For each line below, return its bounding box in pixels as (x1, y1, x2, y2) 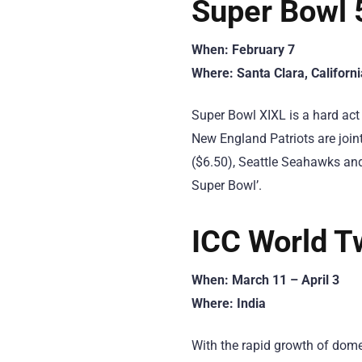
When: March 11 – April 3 (192, 271, 339, 288)
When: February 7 (192, 41, 295, 57)
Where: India (192, 295, 266, 311)
